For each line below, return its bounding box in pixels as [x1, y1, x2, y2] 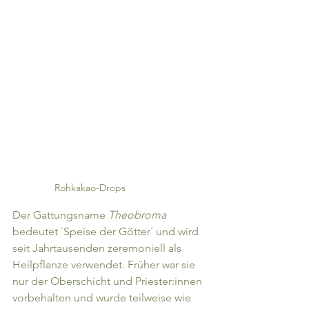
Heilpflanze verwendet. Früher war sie [12, 257, 198, 271]
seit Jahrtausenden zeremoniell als [12, 241, 184, 255]
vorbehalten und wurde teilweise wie [12, 290, 194, 304]
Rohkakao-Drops [54, 181, 126, 194]
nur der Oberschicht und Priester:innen [12, 274, 205, 288]
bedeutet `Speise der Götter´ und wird [12, 224, 201, 238]
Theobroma [108, 208, 169, 221]
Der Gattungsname [12, 208, 108, 221]
